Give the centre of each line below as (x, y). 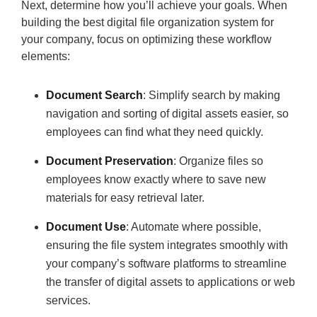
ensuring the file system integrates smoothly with (167, 245)
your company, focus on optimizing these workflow (146, 39)
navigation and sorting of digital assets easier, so (167, 114)
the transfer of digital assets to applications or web (171, 282)
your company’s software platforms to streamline (166, 264)
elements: (46, 56)
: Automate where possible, (194, 227)
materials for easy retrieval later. (125, 198)
